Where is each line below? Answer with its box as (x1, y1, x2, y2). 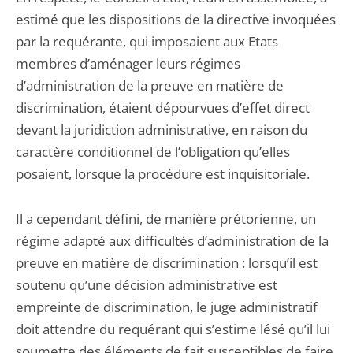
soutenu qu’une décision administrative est (16, 276, 277, 294)
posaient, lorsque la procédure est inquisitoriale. (16, 165, 310, 183)
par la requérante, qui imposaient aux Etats (16, 32, 278, 50)
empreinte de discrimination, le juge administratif (16, 298, 318, 316)
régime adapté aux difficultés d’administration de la (16, 232, 329, 250)
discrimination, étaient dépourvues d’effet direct (16, 98, 310, 117)
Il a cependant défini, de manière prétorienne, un (16, 210, 316, 228)
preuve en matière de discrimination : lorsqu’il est (16, 254, 318, 272)
